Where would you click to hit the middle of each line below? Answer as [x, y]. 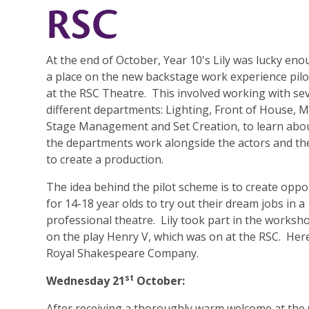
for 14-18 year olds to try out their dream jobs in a [176, 204]
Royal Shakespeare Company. [123, 253]
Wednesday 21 [86, 281]
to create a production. [105, 160]
